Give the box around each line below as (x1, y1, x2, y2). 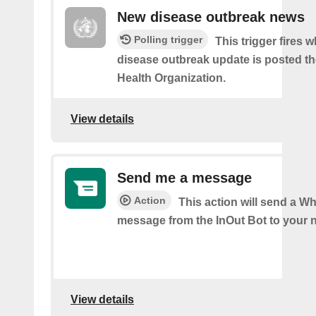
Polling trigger (134, 34, 202, 46)
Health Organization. (117, 72, 226, 85)
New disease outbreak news (117, 9, 305, 25)
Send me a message (117, 170, 252, 186)
